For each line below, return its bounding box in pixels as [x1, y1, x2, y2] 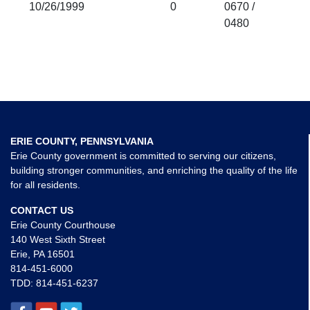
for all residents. [10, 179, 80, 190]
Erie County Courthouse [10, 219, 116, 230]
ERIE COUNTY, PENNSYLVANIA [10, 136, 154, 147]
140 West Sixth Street [10, 234, 105, 245]
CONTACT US [10, 205, 73, 216]
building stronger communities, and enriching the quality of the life [10, 165, 298, 176]
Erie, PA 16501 [10, 248, 75, 259]
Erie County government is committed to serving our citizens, [10, 150, 276, 161]
